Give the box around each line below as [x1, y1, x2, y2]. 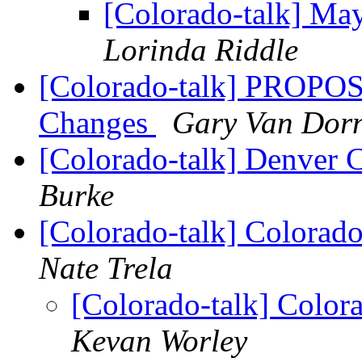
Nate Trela [39, 250, 173, 286]
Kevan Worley [71, 323, 247, 359]
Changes [39, 105, 156, 141]
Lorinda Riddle [103, 32, 298, 68]
